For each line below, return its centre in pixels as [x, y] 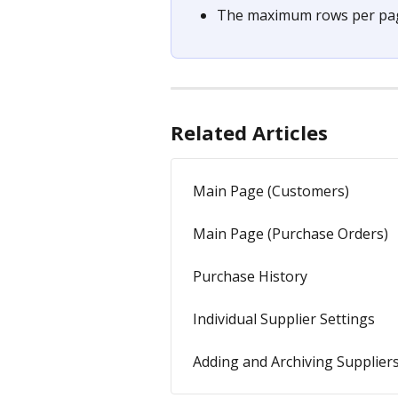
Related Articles [249, 133]
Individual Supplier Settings [284, 319]
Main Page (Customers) [271, 191]
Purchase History [250, 277]
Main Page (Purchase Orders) [291, 234]
